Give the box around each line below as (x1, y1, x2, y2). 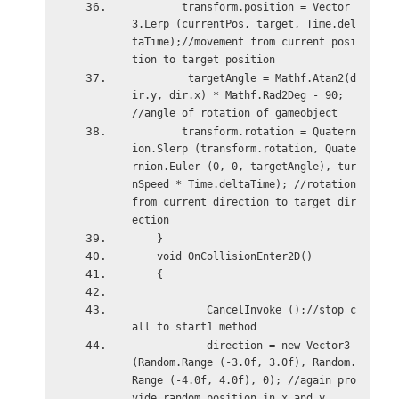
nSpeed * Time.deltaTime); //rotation (131, 178, 356, 191)
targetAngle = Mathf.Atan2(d (131, 72, 188, 85)
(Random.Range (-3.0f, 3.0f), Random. (131, 356, 356, 370)
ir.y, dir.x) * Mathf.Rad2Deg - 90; (131, 89, 344, 102)
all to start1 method (131, 321, 256, 334)
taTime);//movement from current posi (131, 36, 356, 49)
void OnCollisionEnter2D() (156, 250, 313, 263)
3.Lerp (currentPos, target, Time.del (131, 18, 356, 31)
